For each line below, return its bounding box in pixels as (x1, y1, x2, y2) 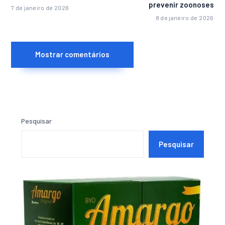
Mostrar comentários (35, 50, 110, 59)
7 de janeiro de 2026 (11, 4, 69, 11)
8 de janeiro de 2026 (155, 14, 214, 21)
